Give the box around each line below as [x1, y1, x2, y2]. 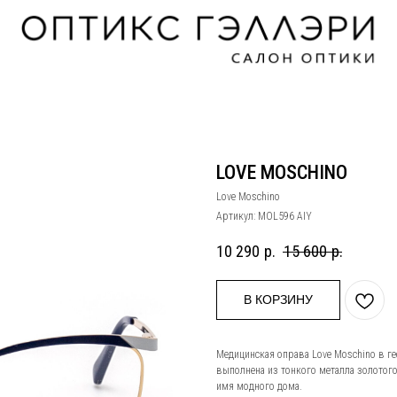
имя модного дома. [216, 380, 302, 393]
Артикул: [216, 210, 258, 222]
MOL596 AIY [258, 210, 312, 222]
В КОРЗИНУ [244, 292, 313, 307]
